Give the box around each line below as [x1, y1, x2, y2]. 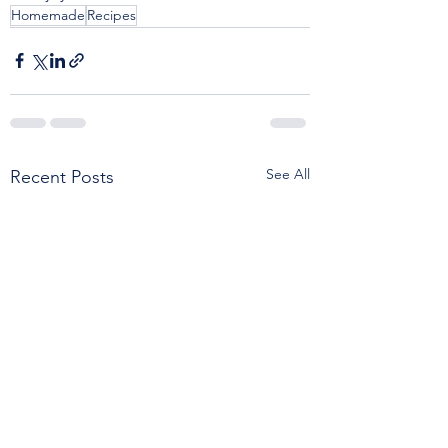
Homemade [11, 5, 85, 24]
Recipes [87, 5, 136, 24]
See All [266, 164, 310, 183]
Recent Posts [10, 165, 114, 188]
